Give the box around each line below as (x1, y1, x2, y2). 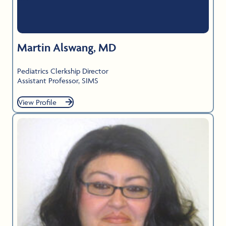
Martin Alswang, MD (17, 40, 116, 54)
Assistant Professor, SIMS (17, 75, 98, 85)
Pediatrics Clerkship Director (17, 66, 108, 76)
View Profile (18, 97, 56, 107)
